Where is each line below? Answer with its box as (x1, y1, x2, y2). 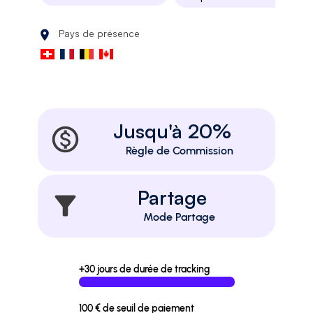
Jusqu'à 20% (113, 118, 231, 143)
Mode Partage (143, 210, 215, 224)
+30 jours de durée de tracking (78, 263, 210, 275)
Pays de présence (59, 27, 140, 39)
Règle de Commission (125, 143, 233, 157)
